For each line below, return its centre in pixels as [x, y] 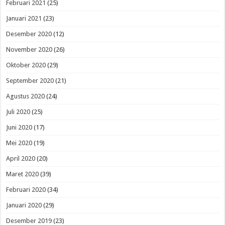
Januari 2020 [24, 205]
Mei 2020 [19, 143]
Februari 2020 [26, 190]
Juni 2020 [19, 128]
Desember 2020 [29, 34]
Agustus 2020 [26, 96]
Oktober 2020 [26, 65]
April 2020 [21, 159]
